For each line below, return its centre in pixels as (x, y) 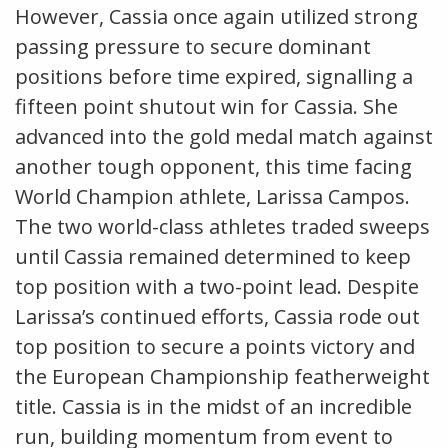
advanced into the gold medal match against (224, 136)
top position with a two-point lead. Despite (217, 286)
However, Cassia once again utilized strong (216, 16)
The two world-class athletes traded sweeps (222, 226)
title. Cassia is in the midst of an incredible (213, 406)
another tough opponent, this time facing (213, 166)
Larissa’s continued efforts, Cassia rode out (217, 316)
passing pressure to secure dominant (193, 46)
